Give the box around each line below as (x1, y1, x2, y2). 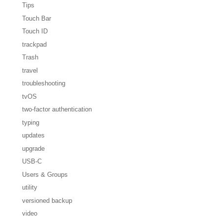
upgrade (22, 144, 45, 152)
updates (22, 132, 45, 139)
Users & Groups (22, 170, 68, 178)
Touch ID (22, 27, 48, 35)
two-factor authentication (22, 106, 92, 113)
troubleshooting (22, 80, 65, 87)
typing (22, 118, 39, 126)
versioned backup (22, 196, 72, 204)
